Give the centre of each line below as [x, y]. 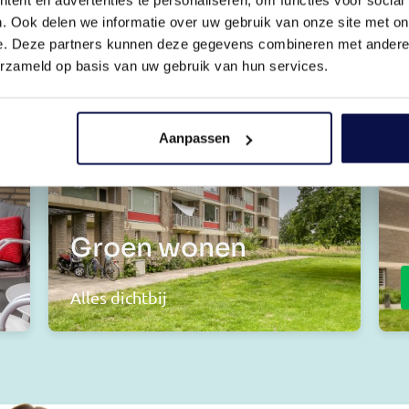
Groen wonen [159, 248]
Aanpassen [194, 138]
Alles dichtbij [119, 298]
